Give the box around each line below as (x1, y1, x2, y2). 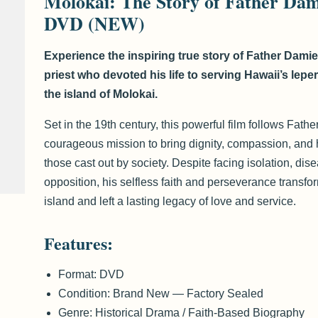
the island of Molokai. (44, 88, 158, 100)
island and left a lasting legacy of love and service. (44, 195, 297, 207)
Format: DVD (58, 268, 125, 280)
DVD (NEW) (44, 10, 146, 37)
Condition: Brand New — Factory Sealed (58, 287, 264, 300)
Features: (44, 231, 114, 256)
